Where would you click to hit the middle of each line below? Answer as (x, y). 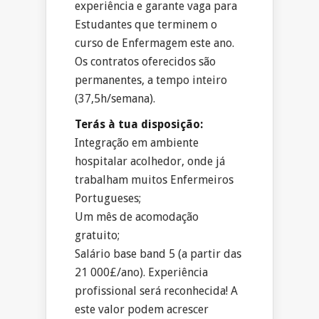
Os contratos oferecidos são (145, 62)
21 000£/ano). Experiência (141, 273)
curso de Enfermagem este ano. (155, 43)
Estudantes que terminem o (146, 25)
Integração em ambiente (137, 143)
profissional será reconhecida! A (156, 291)
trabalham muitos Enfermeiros (154, 180)
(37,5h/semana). (115, 99)
